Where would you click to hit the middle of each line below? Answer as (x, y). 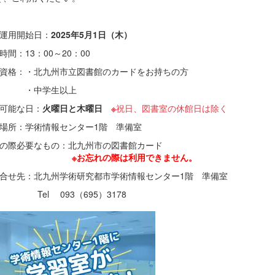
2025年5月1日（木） (91, 34)
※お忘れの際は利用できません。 (134, 157)
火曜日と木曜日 (76, 108)
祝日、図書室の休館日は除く (172, 108)
